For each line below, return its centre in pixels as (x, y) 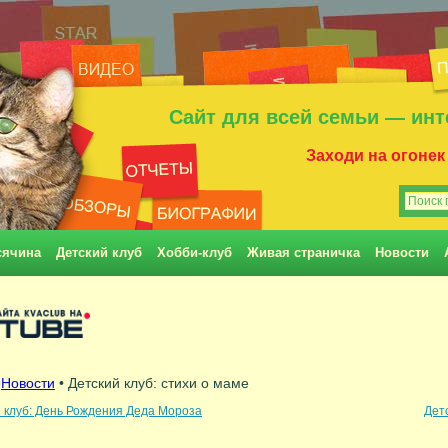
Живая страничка (303, 252)
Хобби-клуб (194, 252)
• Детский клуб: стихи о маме (152, 383)
